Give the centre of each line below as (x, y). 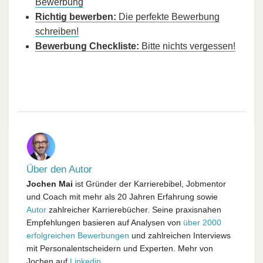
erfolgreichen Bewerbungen (78, 236)
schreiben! (57, 32)
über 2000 (202, 223)
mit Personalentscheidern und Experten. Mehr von (120, 249)
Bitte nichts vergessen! (187, 46)
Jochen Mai (50, 184)
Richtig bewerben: (76, 17)
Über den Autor (59, 170)
